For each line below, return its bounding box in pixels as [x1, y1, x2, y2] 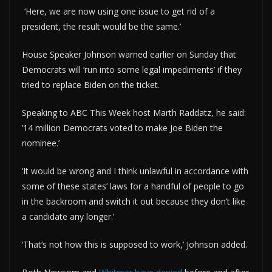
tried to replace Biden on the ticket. [22, 78, 160, 90]
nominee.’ [22, 137, 59, 149]
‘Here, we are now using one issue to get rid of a [22, 5, 215, 17]
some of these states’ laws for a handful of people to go [22, 180, 244, 192]
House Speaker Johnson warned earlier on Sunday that [22, 48, 236, 60]
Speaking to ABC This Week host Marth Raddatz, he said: [22, 106, 246, 118]
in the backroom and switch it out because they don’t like [22, 195, 245, 207]
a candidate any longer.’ [22, 210, 114, 222]
